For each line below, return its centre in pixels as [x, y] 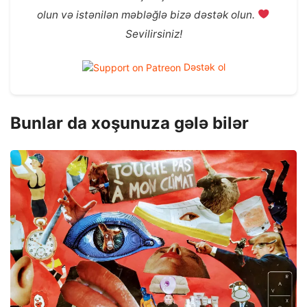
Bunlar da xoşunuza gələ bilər [130, 123]
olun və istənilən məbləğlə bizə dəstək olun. [148, 14]
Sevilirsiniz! [153, 34]
